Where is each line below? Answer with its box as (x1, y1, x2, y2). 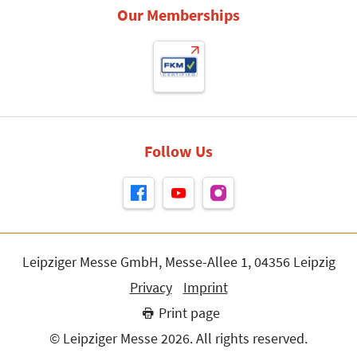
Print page (159, 304, 221, 322)
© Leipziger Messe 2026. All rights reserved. (49, 329, 308, 347)
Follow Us (144, 141, 213, 161)
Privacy (129, 278, 172, 296)
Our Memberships (117, 5, 240, 25)
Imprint (182, 278, 228, 296)
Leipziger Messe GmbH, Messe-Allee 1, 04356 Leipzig (22, 253, 335, 271)
